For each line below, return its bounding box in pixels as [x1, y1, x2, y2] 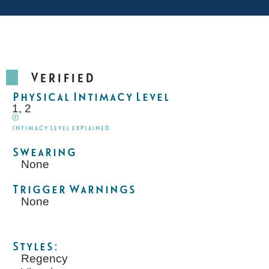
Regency [21, 252, 68, 265]
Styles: [12, 240, 58, 253]
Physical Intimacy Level [12, 91, 169, 104]
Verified [30, 70, 94, 85]
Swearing [12, 145, 76, 159]
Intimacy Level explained [12, 124, 109, 131]
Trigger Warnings [12, 183, 136, 196]
